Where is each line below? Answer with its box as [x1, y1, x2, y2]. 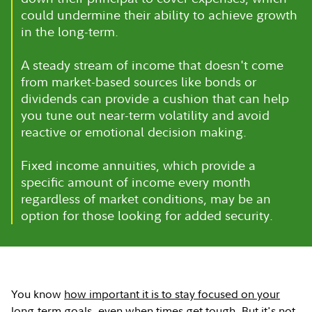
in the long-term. [21, 24, 119, 40]
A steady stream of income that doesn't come [21, 57, 284, 73]
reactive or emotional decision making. [21, 124, 247, 140]
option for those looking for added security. [21, 208, 274, 224]
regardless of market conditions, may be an [21, 191, 272, 207]
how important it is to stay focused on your [64, 286, 281, 302]
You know [11, 286, 65, 302]
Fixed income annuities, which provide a [21, 157, 256, 173]
